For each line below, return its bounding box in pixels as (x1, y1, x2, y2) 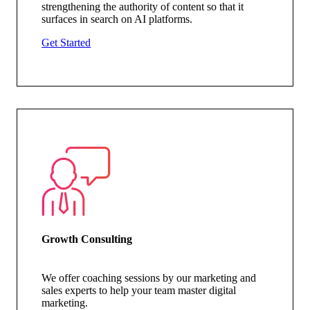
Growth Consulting (42, 233, 133, 246)
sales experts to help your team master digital (42, 284, 237, 296)
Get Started (42, 36, 91, 48)
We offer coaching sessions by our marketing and (42, 271, 257, 284)
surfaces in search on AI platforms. (42, 12, 196, 25)
